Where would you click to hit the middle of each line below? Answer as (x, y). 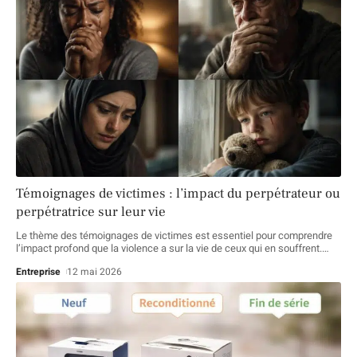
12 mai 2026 (95, 272)
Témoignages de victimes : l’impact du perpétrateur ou (178, 194)
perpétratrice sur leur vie (91, 212)
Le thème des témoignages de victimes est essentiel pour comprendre (174, 236)
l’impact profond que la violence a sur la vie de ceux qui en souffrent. (169, 249)
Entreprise (38, 272)
